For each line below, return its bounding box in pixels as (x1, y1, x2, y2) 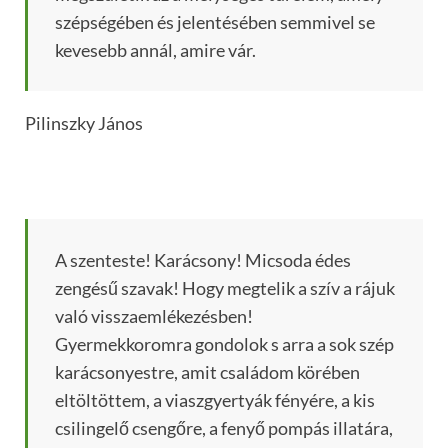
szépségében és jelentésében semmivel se (55, 11, 375, 34)
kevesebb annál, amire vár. (55, 39, 256, 62)
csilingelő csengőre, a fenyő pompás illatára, (55, 417, 393, 440)
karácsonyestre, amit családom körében (55, 361, 360, 384)
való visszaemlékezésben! (55, 305, 253, 328)
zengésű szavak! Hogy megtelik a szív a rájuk (55, 277, 395, 300)
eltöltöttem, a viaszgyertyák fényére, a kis (55, 389, 375, 412)
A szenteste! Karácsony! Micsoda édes (55, 249, 351, 272)
